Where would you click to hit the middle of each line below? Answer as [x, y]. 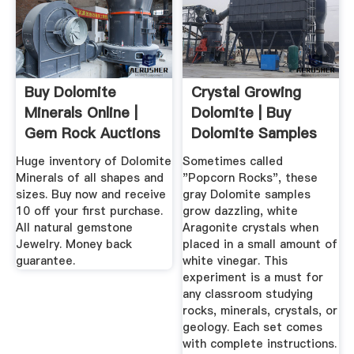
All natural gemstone [74, 227]
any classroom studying [248, 294]
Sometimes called [233, 161]
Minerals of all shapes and [89, 177]
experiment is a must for [253, 277]
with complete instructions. [260, 343]
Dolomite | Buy [241, 113]
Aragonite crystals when [251, 227]
